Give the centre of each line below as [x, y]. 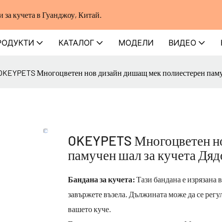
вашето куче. [89, 209]
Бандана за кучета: [101, 179]
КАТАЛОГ [76, 43]
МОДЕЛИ [136, 43]
